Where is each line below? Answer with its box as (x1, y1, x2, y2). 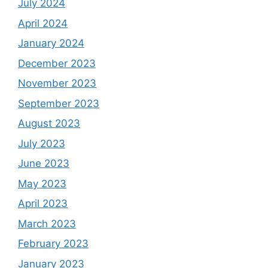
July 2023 (18, 137, 65, 150)
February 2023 (18, 237, 89, 249)
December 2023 (18, 57, 96, 69)
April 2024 (18, 17, 68, 29)
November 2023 (18, 77, 96, 89)
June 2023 (18, 157, 69, 169)
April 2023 (18, 197, 68, 209)
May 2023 (18, 177, 66, 190)
